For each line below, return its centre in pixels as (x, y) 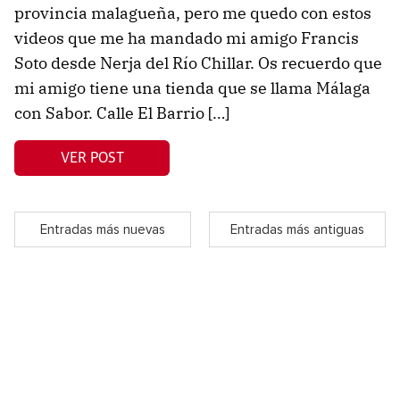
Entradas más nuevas (103, 229)
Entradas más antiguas (297, 229)
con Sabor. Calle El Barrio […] (122, 113)
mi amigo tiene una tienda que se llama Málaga (192, 88)
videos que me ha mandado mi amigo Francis (187, 38)
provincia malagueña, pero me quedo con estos (193, 13)
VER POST (92, 158)
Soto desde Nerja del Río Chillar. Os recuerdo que (198, 63)
